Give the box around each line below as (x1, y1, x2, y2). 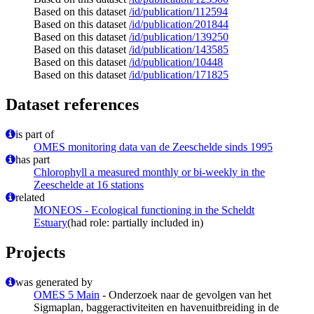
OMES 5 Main (34, 289, 100, 301)
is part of (15, 128, 54, 141)
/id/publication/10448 (129, 56, 223, 69)
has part (15, 153, 50, 166)
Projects (6, 243, 65, 262)
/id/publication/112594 (129, 6, 228, 18)
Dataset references (6, 95, 139, 114)
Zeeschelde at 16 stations (34, 179, 144, 191)
